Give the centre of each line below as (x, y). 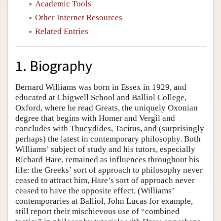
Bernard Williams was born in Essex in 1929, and (101, 87)
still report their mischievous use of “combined (97, 211)
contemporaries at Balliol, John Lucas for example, (104, 201)
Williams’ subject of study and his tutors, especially (105, 149)
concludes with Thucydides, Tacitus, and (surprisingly (110, 128)
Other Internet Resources (79, 17)
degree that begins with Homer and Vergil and (95, 118)
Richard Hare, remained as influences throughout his (107, 159)
